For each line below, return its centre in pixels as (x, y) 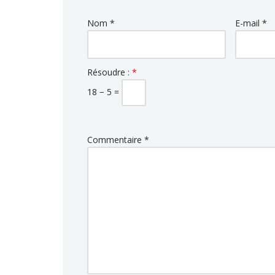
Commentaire (116, 139)
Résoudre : (110, 72)
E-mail (249, 23)
